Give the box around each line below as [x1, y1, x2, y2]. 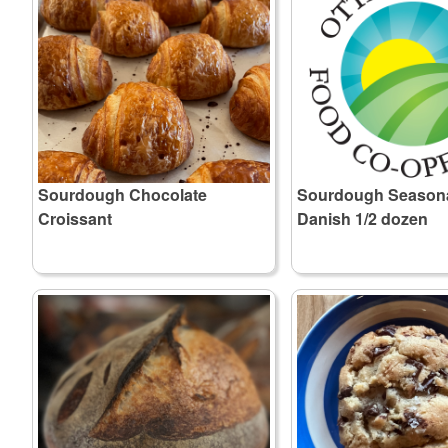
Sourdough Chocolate [38, 182, 207, 206]
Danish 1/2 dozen [297, 206, 428, 230]
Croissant [38, 206, 112, 230]
